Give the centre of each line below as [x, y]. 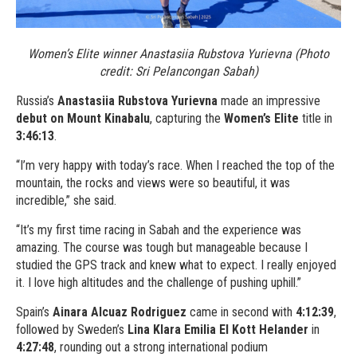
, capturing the [187, 118]
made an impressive [269, 100]
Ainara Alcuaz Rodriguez [121, 312]
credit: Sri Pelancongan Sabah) [178, 71]
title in [316, 118]
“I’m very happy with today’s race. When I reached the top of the [175, 165]
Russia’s [37, 100]
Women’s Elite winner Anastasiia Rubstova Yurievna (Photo [178, 53]
